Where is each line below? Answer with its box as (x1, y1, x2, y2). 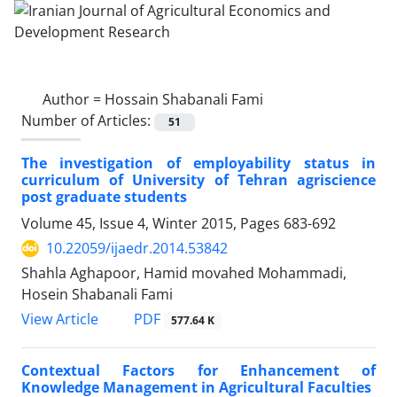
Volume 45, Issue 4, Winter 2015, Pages (21, 214, 284, 234)
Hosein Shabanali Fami (21, 284, 173, 305)
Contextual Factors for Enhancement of (21, 361, 376, 381)
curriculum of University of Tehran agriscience (21, 170, 376, 191)
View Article (21, 309, 98, 330)
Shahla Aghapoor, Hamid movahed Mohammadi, (21, 263, 346, 284)
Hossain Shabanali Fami (105, 90, 263, 109)
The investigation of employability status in (21, 153, 376, 174)
